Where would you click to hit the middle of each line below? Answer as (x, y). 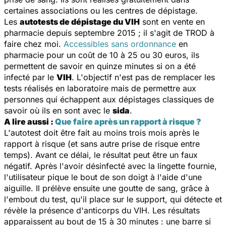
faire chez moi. (34, 44)
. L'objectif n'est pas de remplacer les (143, 77)
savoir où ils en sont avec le (58, 110)
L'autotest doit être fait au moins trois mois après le (102, 132)
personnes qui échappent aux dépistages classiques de (109, 99)
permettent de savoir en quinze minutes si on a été (100, 66)
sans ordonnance (144, 44)
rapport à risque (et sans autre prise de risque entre (102, 144)
